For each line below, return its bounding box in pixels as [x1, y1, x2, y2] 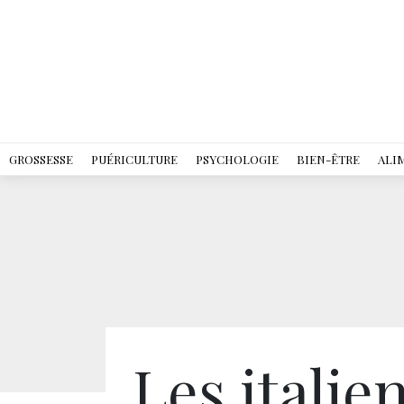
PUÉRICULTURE [91, 151, 178, 167]
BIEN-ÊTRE [297, 151, 360, 167]
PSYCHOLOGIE [196, 151, 279, 167]
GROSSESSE [9, 151, 73, 167]
